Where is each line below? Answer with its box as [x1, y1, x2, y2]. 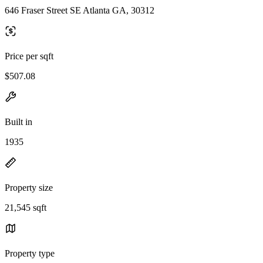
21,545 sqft [5, 202, 46, 213]
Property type [5, 248, 55, 258]
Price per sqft [5, 50, 53, 61]
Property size [5, 182, 53, 193]
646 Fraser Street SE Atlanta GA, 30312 [5, 5, 154, 15]
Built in [5, 116, 32, 127]
